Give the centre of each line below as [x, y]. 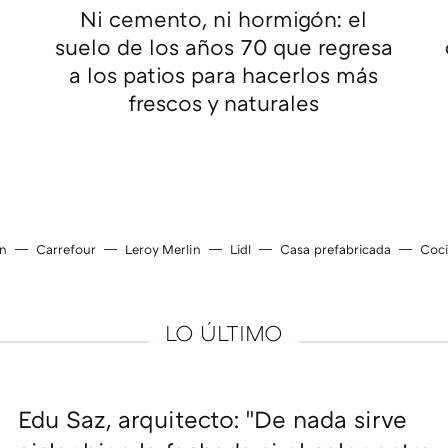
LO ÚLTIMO [224, 333]
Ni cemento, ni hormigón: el [224, 19]
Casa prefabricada [335, 249]
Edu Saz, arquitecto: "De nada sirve [212, 419]
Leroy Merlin [163, 249]
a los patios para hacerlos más [224, 75]
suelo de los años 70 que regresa [223, 47]
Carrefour [66, 249]
